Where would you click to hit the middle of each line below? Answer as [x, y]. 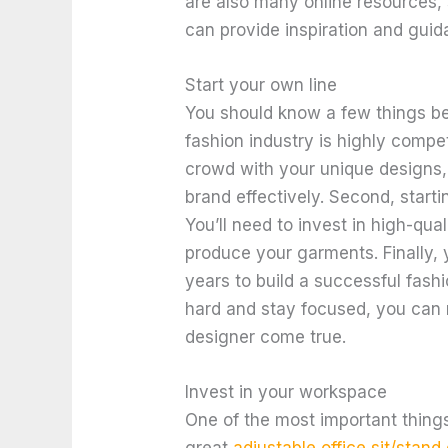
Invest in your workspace [286, 391]
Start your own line [261, 84]
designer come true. [266, 336]
